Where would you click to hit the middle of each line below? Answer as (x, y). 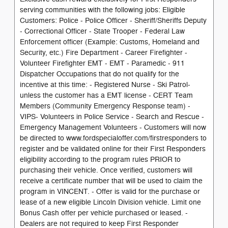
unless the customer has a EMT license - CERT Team (106, 95)
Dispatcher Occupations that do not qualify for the (99, 74)
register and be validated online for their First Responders (113, 149)
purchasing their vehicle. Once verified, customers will (106, 170)
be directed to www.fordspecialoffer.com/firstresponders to (113, 138)
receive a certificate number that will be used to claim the (111, 181)
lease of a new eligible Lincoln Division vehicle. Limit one (110, 202)
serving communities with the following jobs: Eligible (103, 10)
